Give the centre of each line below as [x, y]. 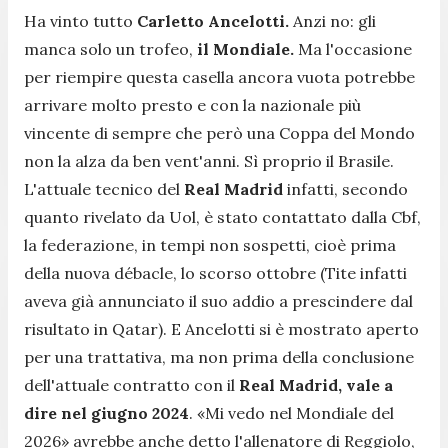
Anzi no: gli [332, 20]
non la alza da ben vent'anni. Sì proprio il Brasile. [209, 160]
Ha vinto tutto [80, 20]
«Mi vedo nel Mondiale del [295, 412]
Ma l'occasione [353, 48]
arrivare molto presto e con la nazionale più [192, 104]
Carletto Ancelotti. [213, 20]
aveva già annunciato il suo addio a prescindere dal [218, 300]
